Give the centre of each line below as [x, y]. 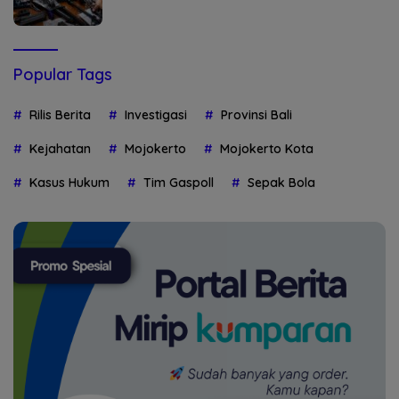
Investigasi [156, 115]
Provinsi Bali [256, 115]
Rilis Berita [60, 115]
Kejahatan [60, 149]
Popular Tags [63, 75]
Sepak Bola [281, 183]
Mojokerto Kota [267, 149]
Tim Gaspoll [179, 183]
